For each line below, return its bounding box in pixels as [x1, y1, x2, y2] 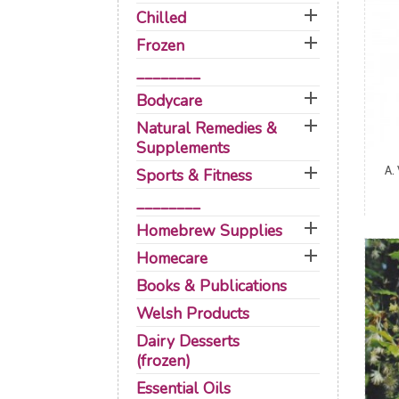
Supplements [136, 137, 230, 159]
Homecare [136, 248, 208, 269]
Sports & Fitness [136, 165, 252, 186]
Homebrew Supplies [136, 220, 282, 241]
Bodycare [136, 90, 202, 111]
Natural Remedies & [136, 118, 277, 139]
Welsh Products [136, 303, 249, 324]
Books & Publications [136, 275, 287, 297]
